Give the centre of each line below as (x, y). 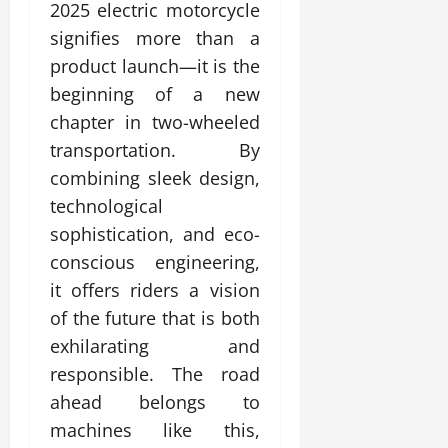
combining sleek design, (155, 177)
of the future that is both (155, 317)
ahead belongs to (155, 401)
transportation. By (155, 149)
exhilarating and (155, 345)
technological (106, 205)
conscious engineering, (155, 261)
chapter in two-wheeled (155, 121)
